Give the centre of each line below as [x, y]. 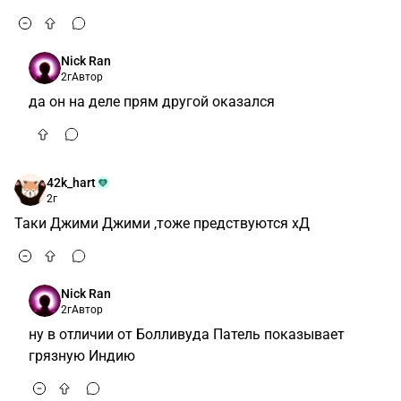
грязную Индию [82, 356]
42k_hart [71, 183]
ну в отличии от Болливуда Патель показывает [187, 334]
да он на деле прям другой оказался [152, 102]
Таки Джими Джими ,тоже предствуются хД [162, 223]
